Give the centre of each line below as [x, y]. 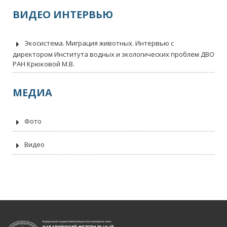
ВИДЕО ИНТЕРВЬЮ [63, 14]
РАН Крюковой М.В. [44, 64]
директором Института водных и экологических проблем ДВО [113, 54]
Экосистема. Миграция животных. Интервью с [98, 43]
